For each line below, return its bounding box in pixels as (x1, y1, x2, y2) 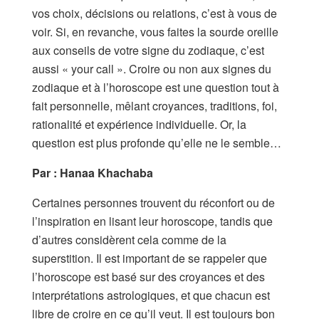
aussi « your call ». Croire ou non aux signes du (32, 60, 271, 77)
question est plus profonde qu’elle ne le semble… (32, 134, 281, 151)
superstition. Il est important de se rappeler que (32, 249, 267, 266)
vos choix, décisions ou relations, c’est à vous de (32, 4, 277, 21)
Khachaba (98, 164, 153, 181)
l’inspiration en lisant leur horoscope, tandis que (32, 212, 273, 229)
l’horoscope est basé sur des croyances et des (32, 268, 265, 285)
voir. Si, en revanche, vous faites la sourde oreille (32, 23, 278, 40)
